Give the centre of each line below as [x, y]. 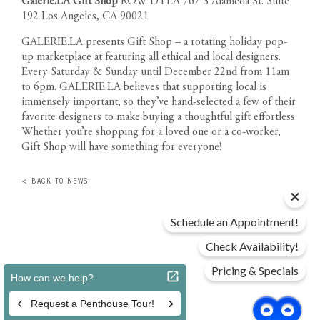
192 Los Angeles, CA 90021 [85, 16]
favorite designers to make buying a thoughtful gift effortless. [159, 117]
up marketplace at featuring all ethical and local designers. [151, 57]
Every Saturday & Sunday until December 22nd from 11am [155, 72]
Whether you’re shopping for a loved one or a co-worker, [151, 132]
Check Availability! [252, 246]
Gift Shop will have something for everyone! [121, 147]
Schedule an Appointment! [235, 222]
